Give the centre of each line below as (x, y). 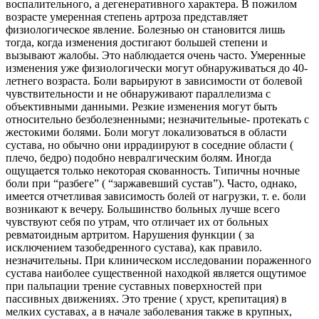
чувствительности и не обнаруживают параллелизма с (138, 93)
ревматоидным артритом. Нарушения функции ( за (130, 234)
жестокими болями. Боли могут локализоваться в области (146, 132)
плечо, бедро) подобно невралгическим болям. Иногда (138, 157)
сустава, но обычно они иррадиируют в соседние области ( (150, 145)
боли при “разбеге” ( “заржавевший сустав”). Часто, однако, (151, 183)
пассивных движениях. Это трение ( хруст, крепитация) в (146, 298)
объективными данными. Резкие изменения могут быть (141, 106)
